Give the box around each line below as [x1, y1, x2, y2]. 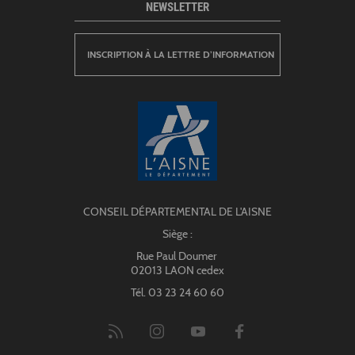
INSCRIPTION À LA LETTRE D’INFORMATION [87, 48, 274, 60]
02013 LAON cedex [131, 262, 224, 277]
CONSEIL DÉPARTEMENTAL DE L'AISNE [83, 204, 272, 219]
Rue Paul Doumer [136, 248, 219, 263]
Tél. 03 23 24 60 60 [131, 284, 224, 300]
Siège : [162, 226, 193, 241]
